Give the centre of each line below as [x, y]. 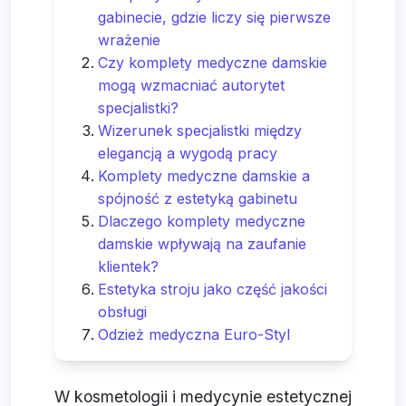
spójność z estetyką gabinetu [198, 199]
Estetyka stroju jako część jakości [213, 290]
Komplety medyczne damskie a [204, 176]
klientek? [128, 267]
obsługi [122, 312]
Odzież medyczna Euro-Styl [194, 335]
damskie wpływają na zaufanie [202, 244]
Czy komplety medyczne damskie [213, 63]
